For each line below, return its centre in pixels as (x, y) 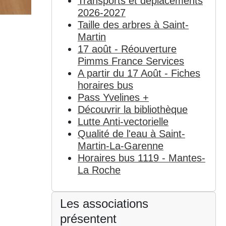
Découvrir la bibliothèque (132, 109)
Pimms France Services (131, 61)
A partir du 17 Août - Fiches (139, 73)
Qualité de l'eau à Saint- (131, 133)
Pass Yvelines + (113, 97)
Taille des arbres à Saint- (133, 24)
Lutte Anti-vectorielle (123, 121)
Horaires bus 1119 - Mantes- (141, 158)
